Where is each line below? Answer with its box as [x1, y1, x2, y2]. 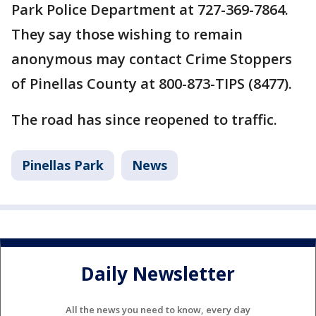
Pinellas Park [22, 157, 104, 174]
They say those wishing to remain [11, 25, 243, 44]
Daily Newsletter [81, 260, 235, 286]
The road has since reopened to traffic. [11, 110, 277, 130]
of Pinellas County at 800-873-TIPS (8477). [11, 74, 292, 94]
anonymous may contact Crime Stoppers [11, 49, 292, 69]
